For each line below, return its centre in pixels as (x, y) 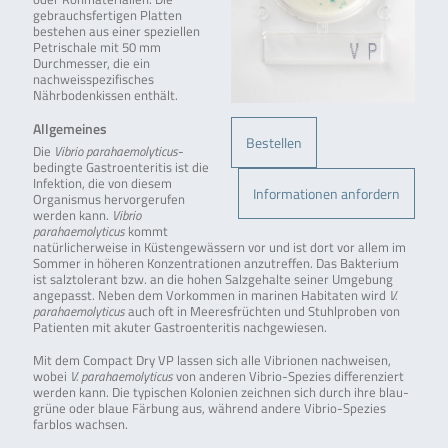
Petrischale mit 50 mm (96, 48)
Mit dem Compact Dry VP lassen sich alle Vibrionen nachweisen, (211, 360)
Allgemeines (69, 129)
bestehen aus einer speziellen (116, 32)
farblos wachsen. (80, 424)
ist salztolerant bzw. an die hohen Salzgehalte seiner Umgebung (212, 280)
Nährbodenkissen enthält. (105, 96)
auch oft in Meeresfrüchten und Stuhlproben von (262, 312)
